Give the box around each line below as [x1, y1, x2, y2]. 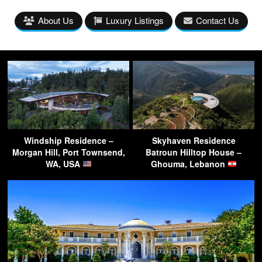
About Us [37, 13, 74, 26]
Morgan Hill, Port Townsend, [12, 146, 125, 158]
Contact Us [195, 13, 239, 26]
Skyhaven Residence [151, 134, 236, 146]
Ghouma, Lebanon [150, 157, 227, 170]
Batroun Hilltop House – [146, 146, 242, 158]
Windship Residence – [23, 134, 113, 146]
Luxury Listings [105, 13, 164, 26]
